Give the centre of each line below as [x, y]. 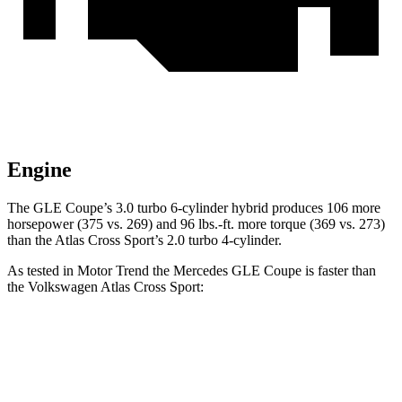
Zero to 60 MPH [112, 385]
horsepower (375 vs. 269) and [94, 224]
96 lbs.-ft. [207, 224]
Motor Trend [113, 271]
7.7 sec [292, 385]
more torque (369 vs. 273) [310, 224]
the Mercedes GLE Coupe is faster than [262, 271]
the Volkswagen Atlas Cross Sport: [105, 287]
